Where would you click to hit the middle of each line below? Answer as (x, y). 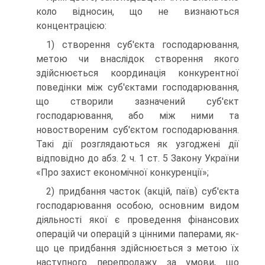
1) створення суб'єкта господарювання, (143, 45)
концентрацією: (71, 26)
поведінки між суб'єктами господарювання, (138, 88)
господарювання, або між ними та (138, 116)
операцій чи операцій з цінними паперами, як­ (138, 234)
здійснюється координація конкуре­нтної (138, 73)
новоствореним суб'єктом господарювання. (138, 130)
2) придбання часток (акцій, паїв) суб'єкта (143, 192)
